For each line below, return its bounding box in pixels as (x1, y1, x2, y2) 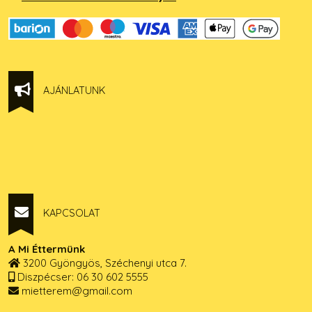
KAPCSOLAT (43, 207, 100, 219)
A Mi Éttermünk (8, 242, 85, 256)
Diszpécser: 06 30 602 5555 (15, 270, 148, 283)
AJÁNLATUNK (43, 84, 105, 97)
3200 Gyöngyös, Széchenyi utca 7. (20, 256, 187, 270)
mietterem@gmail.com (19, 284, 132, 297)
